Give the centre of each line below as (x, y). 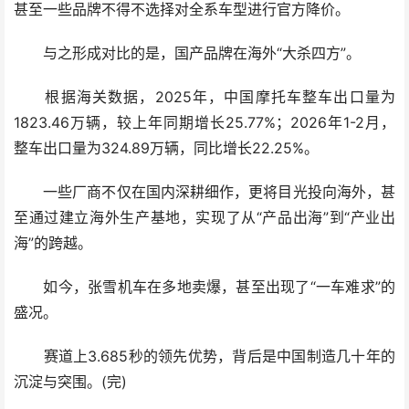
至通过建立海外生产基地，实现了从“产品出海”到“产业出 (204, 218)
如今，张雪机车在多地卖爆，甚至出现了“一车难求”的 (204, 287)
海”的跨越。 (53, 243)
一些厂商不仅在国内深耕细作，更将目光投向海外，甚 (204, 192)
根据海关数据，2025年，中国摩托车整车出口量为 (204, 97)
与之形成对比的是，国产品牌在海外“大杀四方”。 (187, 53)
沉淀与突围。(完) (70, 382)
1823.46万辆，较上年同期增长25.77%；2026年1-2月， (204, 123)
